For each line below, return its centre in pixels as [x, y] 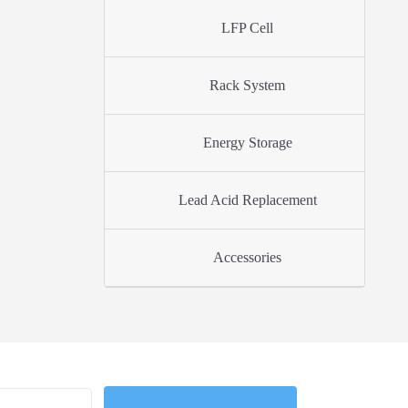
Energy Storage [247, 143]
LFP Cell [248, 28]
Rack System [248, 85]
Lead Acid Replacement [247, 200]
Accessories [248, 257]
